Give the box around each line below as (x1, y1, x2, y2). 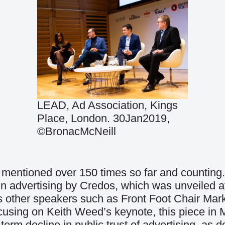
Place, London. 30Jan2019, (37, 112, 170, 125)
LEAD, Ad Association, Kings (37, 99, 178, 111)
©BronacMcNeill (37, 125, 116, 138)
